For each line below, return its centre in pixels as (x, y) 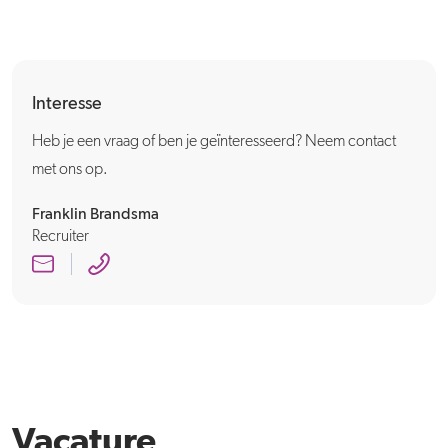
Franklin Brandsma (95, 215)
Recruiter (60, 237)
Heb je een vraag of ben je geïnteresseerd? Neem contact (214, 142)
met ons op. (70, 170)
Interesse (67, 104)
